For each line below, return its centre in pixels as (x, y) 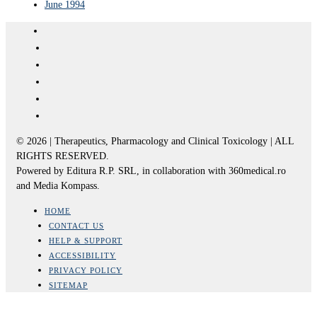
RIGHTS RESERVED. (63, 156)
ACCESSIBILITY (82, 255)
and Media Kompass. (58, 185)
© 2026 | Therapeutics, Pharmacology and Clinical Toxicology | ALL (155, 141)
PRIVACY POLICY (86, 270)
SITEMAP (68, 285)
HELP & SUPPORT (86, 240)
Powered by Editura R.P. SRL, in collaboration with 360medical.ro (151, 171)
